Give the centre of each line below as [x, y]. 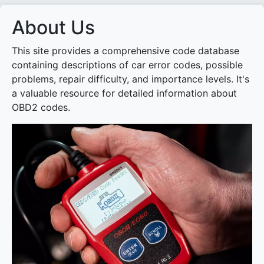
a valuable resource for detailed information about [124, 93]
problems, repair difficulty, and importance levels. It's [131, 79]
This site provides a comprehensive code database [126, 51]
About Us [53, 27]
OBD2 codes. [41, 107]
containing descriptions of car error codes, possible [127, 65]
